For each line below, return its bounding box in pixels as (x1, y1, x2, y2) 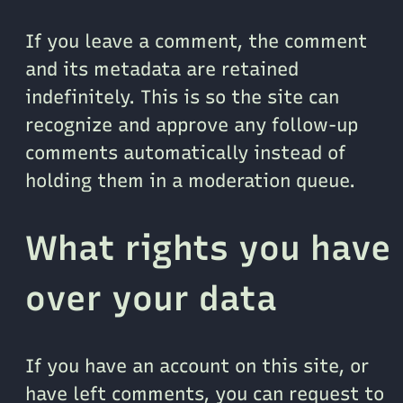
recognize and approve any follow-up (25, 112, 358, 136)
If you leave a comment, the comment (25, 29, 367, 52)
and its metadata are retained (25, 57, 299, 80)
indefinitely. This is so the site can (25, 85, 339, 108)
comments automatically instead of (25, 140, 345, 164)
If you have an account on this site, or (25, 354, 369, 377)
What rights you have (25, 227, 391, 268)
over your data (25, 277, 277, 318)
